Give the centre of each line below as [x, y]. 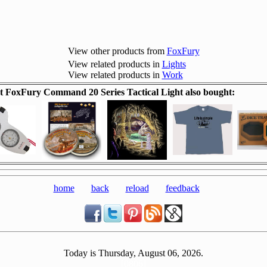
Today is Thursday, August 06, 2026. [133, 253]
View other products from [117, 51]
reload [137, 188]
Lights [174, 64]
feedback [182, 188]
